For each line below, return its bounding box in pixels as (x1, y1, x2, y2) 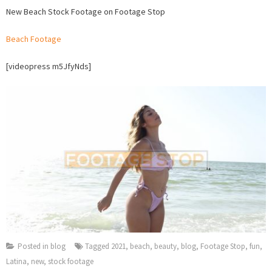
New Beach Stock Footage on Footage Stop (6, 5, 165, 17)
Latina (6, 256, 27, 267)
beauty (154, 240, 177, 251)
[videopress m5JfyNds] (6, 60, 91, 72)
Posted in (18, 240, 50, 251)
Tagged (85, 240, 111, 251)
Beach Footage (6, 33, 61, 44)
